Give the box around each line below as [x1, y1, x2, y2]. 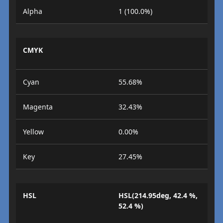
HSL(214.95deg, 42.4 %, [118, 191, 198, 200]
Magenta [22, 102, 53, 111]
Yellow [22, 127, 44, 136]
